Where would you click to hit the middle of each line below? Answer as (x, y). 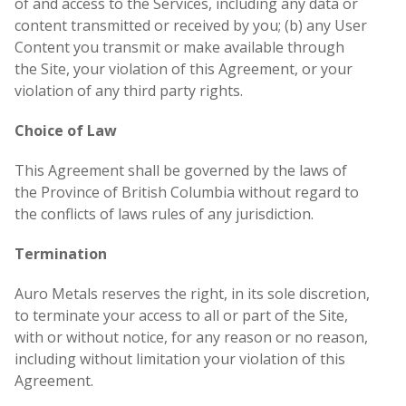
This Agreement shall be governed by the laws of (181, 171)
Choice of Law (66, 131)
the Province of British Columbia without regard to (187, 193)
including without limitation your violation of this (180, 359)
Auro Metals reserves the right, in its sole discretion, (192, 294)
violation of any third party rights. (129, 91)
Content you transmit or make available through (179, 48)
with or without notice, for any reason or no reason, (191, 338)
